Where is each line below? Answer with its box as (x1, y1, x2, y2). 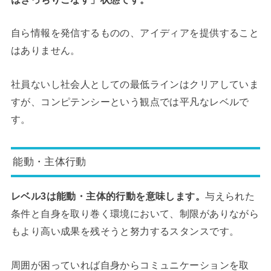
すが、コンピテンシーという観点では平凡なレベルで (10, 96, 249, 107)
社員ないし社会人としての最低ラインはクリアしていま (10, 78, 260, 90)
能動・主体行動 (13, 155, 87, 168)
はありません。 (10, 45, 80, 56)
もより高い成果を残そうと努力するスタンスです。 (10, 226, 240, 237)
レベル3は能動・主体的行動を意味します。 (10, 191, 206, 202)
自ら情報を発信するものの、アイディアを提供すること (10, 27, 260, 39)
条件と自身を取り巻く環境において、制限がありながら (10, 208, 260, 220)
